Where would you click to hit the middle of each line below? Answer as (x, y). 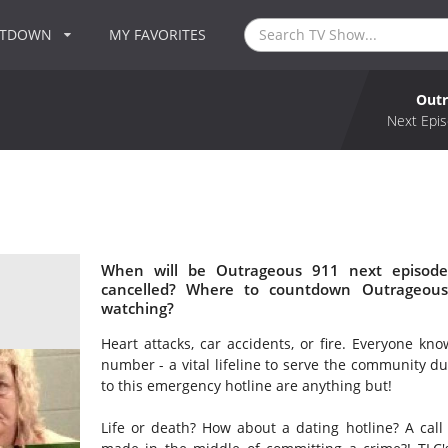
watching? (137, 308)
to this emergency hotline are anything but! (246, 386)
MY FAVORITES (158, 34)
